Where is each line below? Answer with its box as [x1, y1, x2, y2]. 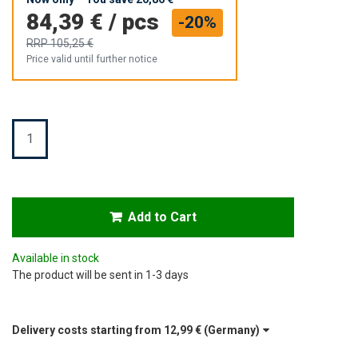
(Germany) [201, 323, 260, 336]
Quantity [11, 119, 54, 133]
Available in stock [12, 251, 99, 265]
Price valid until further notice [26, 53, 157, 65]
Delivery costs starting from [12, 323, 164, 336]
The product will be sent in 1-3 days [12, 268, 189, 281]
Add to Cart [128, 209, 197, 225]
